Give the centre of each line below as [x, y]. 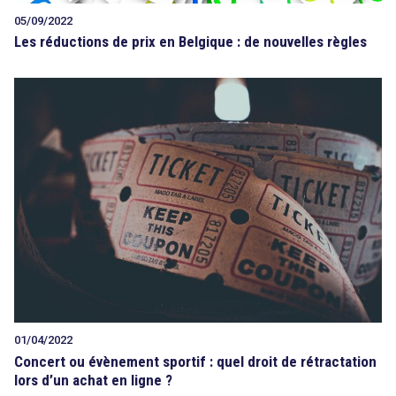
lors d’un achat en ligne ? [93, 380]
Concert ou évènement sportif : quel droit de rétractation [195, 361]
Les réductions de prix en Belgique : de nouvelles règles [190, 42]
